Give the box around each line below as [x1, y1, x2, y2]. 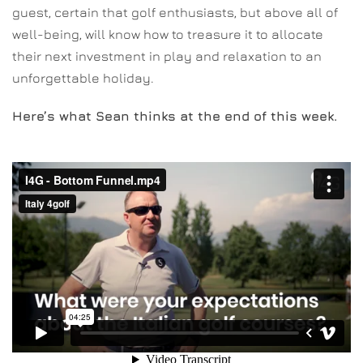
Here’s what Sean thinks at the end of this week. [12, 108, 337, 123]
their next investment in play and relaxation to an [12, 48, 322, 63]
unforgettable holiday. [12, 70, 154, 85]
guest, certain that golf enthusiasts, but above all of [12, 4, 338, 19]
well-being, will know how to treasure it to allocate [12, 26, 323, 41]
